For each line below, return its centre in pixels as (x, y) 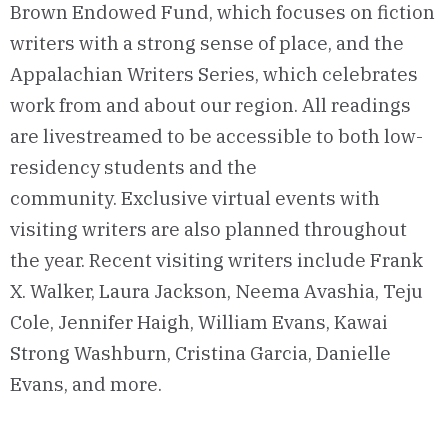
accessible (264, 136)
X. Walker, (54, 291)
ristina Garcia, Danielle (289, 353)
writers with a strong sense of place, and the (207, 43)
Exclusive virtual (196, 198)
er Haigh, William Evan (215, 322)
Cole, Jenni (59, 322)
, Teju (399, 291)
